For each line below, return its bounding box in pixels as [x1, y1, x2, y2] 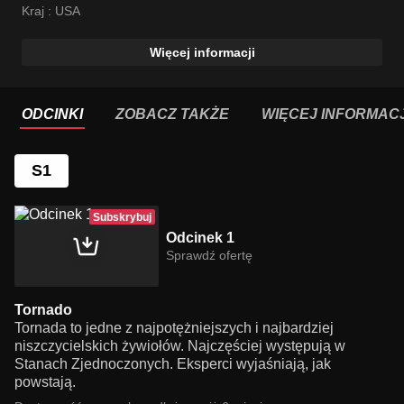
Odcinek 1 [166, 230, 234, 246]
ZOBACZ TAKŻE [115, 106, 229, 123]
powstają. [14, 374, 76, 390]
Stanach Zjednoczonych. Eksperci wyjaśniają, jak [14, 356, 331, 372]
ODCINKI [22, 106, 83, 123]
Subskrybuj [93, 211, 151, 225]
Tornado [14, 302, 72, 318]
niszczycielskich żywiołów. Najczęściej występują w [14, 338, 345, 354]
